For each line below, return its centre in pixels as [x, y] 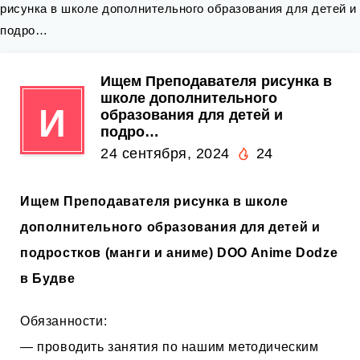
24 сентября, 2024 [165, 153]
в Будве [48, 278]
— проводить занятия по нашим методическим [170, 346]
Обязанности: [64, 321]
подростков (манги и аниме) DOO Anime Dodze [179, 253]
